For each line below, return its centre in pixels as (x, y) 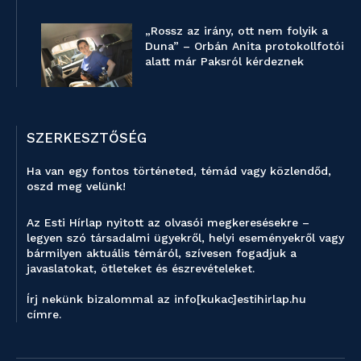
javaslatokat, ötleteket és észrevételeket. (141, 269)
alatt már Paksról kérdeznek (225, 61)
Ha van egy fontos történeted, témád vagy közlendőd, (179, 171)
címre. (46, 315)
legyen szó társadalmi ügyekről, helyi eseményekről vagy (185, 238)
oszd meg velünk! (76, 187)
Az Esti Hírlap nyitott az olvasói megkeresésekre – (168, 223)
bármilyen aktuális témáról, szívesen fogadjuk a (162, 253)
